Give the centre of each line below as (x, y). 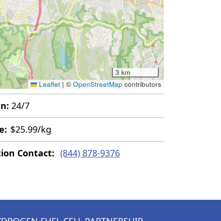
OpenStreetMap (98, 84)
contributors (142, 84)
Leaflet (49, 84)
